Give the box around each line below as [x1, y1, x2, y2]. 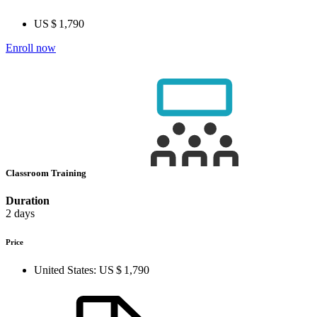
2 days [6, 207, 35, 220]
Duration [6, 195, 50, 207]
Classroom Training [6, 168, 88, 179]
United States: [34, 264, 96, 277]
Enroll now [6, 42, 56, 54]
